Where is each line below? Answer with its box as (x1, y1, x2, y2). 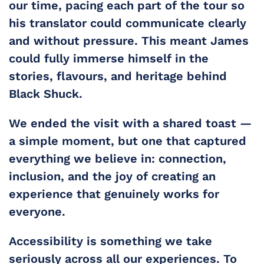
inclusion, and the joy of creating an (9, 169, 216, 183)
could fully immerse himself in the (9, 51, 209, 65)
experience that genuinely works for (9, 187, 219, 201)
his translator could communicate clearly (9, 16, 246, 30)
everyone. (9, 204, 65, 219)
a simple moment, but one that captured (9, 134, 246, 148)
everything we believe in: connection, (9, 151, 226, 166)
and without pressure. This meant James (9, 34, 249, 48)
